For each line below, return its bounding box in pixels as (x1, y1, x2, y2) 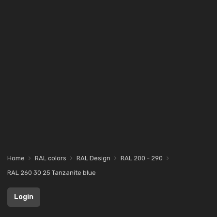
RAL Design (77, 155, 110, 162)
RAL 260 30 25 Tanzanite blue (7, 169, 96, 176)
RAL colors (35, 155, 66, 162)
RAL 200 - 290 (121, 155, 163, 162)
